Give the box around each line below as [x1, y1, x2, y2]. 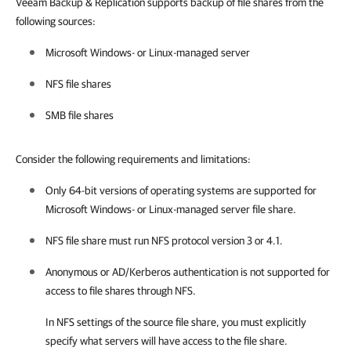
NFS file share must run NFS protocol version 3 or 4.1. [45, 233, 283, 247]
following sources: [16, 14, 96, 27]
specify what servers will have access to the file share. [45, 334, 288, 347]
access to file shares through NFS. [45, 284, 196, 297]
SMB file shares [45, 108, 114, 121]
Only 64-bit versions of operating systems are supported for [45, 183, 317, 197]
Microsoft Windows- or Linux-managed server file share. [45, 202, 296, 215]
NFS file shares [45, 77, 111, 90]
